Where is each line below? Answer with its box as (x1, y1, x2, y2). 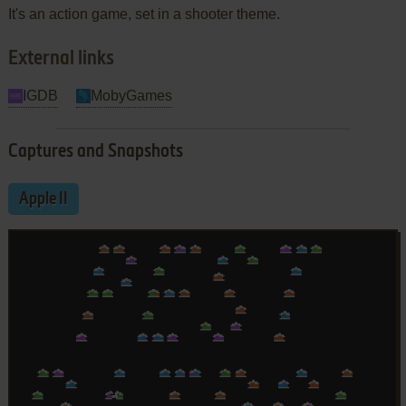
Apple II (18, 190, 68, 208)
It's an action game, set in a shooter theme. (7, 5, 280, 22)
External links (7, 48, 114, 69)
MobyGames (90, 87, 172, 103)
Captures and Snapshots (7, 142, 183, 161)
